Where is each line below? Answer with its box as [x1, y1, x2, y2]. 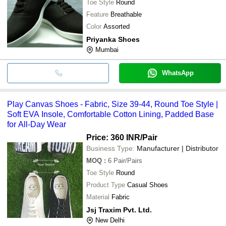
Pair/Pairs [114, 156, 142, 164]
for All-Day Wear [7, 120, 66, 129]
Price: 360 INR [86, 133, 140, 142]
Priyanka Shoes [86, 35, 140, 43]
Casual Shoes [127, 181, 168, 189]
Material [86, 193, 109, 201]
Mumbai [95, 45, 119, 53]
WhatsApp [161, 69, 194, 77]
